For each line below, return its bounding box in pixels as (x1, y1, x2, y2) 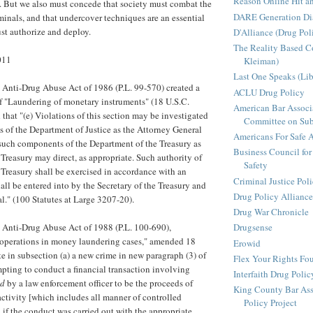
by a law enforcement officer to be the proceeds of (5, 277, 193, 290)
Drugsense (233, 221, 272, 234)
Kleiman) (244, 54, 279, 68)
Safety (244, 159, 268, 172)
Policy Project (244, 296, 297, 310)
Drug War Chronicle (233, 205, 309, 219)
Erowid (233, 236, 261, 249)
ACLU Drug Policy (233, 85, 305, 99)
